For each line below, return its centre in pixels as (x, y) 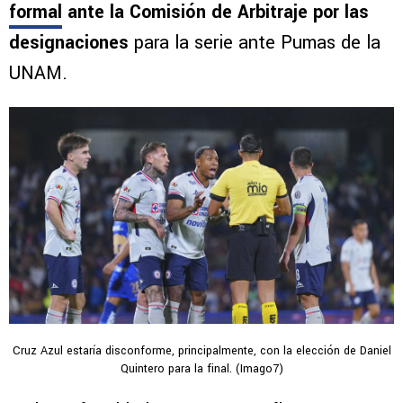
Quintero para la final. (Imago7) (201, 369)
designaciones (72, 43)
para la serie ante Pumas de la (257, 43)
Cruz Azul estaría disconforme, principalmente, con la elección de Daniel (201, 351)
